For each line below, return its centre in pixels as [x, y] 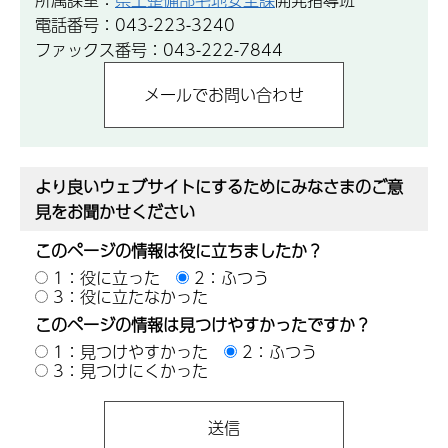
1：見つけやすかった [130, 351]
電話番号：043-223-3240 [135, 24]
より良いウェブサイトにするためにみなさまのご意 [219, 187]
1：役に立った [106, 278]
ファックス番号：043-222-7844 [159, 49]
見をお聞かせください [115, 212]
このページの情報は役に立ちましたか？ [179, 251]
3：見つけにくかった [130, 370]
